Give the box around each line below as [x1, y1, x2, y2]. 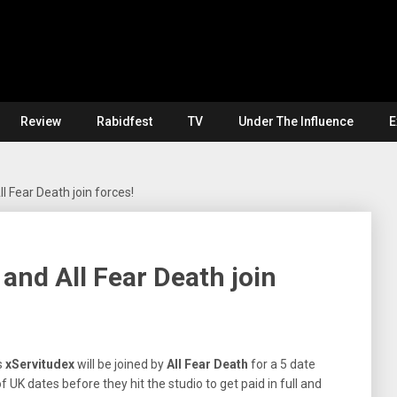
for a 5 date [248, 357, 315, 371]
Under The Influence [238, 114, 354, 128]
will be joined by [74, 357, 167, 371]
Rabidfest [97, 114, 152, 128]
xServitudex [5, 357, 74, 371]
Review [20, 114, 61, 128]
